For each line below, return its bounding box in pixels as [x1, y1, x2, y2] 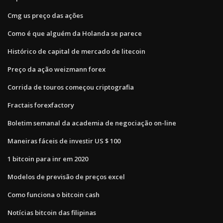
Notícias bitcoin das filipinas [7, 208, 96, 217]
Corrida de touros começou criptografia [7, 82, 134, 92]
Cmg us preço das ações [7, 10, 83, 20]
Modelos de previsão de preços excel [7, 172, 125, 181]
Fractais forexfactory [7, 100, 74, 110]
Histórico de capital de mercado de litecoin [7, 46, 145, 56]
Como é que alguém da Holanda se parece [7, 28, 142, 38]
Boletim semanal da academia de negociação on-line [7, 118, 176, 127]
